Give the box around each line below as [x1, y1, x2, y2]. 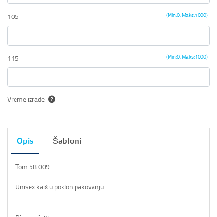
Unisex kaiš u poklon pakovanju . [15, 183, 107, 191]
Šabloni [52, 136, 81, 147]
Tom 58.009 [15, 162, 51, 171]
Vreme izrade [7, 95, 45, 104]
